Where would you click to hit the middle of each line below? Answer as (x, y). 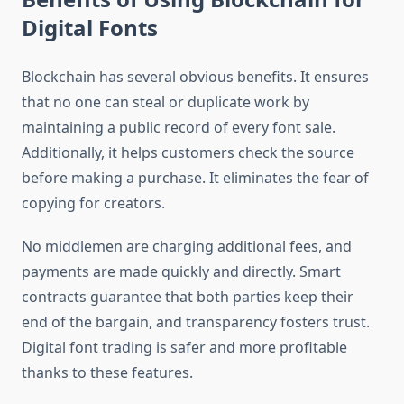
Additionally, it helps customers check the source (188, 153)
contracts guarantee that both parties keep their (188, 297)
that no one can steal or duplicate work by (165, 102)
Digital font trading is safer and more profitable (184, 348)
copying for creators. (93, 203)
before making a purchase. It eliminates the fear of (195, 178)
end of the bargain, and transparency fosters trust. (196, 322)
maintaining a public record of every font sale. (179, 128)
